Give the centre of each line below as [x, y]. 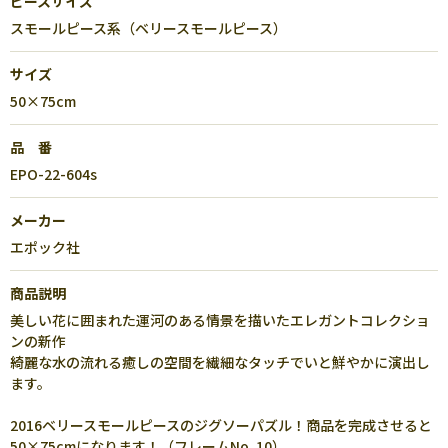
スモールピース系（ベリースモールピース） [148, 28]
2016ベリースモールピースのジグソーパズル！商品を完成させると [221, 425]
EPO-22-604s [53, 174]
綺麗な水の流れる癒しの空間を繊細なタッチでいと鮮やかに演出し [220, 362]
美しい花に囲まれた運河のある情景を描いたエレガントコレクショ [220, 320]
